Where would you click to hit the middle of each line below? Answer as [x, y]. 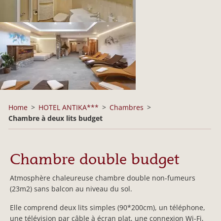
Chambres [127, 107]
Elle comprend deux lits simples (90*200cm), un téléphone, [108, 207]
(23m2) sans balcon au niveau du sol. [71, 188]
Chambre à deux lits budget [55, 118]
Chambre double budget [94, 159]
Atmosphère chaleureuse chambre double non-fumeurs [103, 178]
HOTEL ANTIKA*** [69, 107]
